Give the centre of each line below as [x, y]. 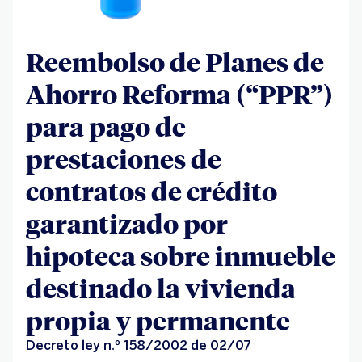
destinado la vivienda [161, 288]
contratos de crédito [152, 191]
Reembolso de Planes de [175, 62]
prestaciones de [124, 159]
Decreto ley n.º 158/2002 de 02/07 [139, 346]
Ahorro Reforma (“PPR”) [179, 94]
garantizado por [127, 223]
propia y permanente [158, 320]
